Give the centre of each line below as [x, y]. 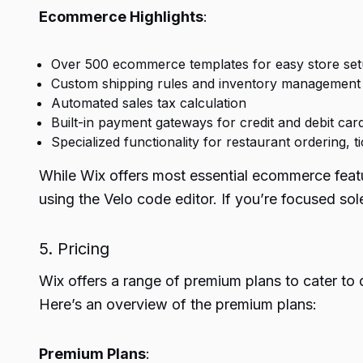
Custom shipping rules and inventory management [206, 83]
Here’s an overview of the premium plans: [178, 304]
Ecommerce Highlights [121, 17]
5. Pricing [74, 249]
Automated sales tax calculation [149, 103]
